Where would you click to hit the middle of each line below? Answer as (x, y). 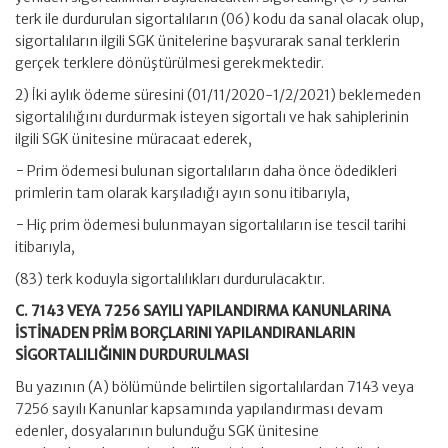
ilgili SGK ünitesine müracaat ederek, (133, 139)
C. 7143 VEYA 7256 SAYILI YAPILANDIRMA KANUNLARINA (203, 311)
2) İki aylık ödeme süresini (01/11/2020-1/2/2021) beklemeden (218, 95)
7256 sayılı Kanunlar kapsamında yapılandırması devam (199, 409)
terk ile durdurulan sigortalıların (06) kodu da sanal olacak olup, (219, 19)
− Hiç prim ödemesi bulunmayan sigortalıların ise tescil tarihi (210, 225)
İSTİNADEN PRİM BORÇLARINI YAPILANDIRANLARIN (185, 333)
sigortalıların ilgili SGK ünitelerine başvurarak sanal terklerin (207, 41)
